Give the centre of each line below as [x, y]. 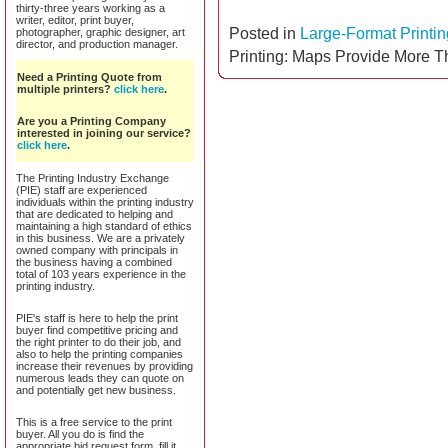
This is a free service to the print [94, 422]
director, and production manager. [97, 44]
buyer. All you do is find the [80, 434]
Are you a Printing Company [91, 121]
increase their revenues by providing [104, 366]
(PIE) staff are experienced [81, 190]
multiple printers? [65, 89]
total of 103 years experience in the [101, 274]
